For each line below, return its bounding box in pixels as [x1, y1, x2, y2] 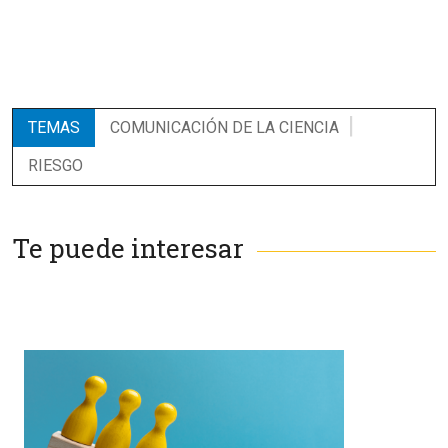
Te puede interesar [12, 231, 244, 266]
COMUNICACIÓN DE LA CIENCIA [110, 118, 339, 138]
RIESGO [28, 156, 83, 176]
